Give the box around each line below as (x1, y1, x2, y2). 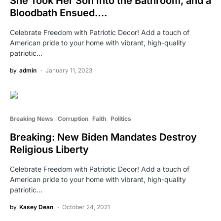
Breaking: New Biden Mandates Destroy (10, 131, 197, 143)
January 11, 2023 (45, 66, 92, 74)
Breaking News (10, 114, 53, 122)
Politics (110, 114, 131, 122)
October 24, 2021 (62, 203, 110, 211)
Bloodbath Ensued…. (10, 6, 107, 19)
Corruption (57, 114, 88, 122)
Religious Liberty (10, 143, 89, 155)
